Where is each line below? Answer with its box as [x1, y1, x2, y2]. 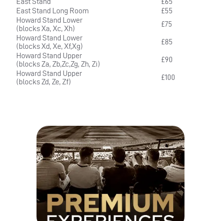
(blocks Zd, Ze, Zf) [16, 77, 71, 86]
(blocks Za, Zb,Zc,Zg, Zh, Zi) [16, 60, 100, 69]
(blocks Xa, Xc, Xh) [16, 24, 75, 33]
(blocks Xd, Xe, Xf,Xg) [16, 42, 83, 51]
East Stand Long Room [16, 6, 89, 15]
